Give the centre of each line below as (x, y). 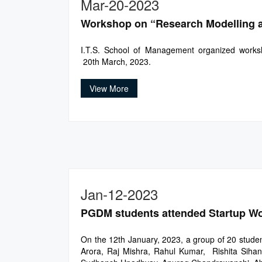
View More (109, 89)
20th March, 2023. (116, 62)
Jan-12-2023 (119, 194)
